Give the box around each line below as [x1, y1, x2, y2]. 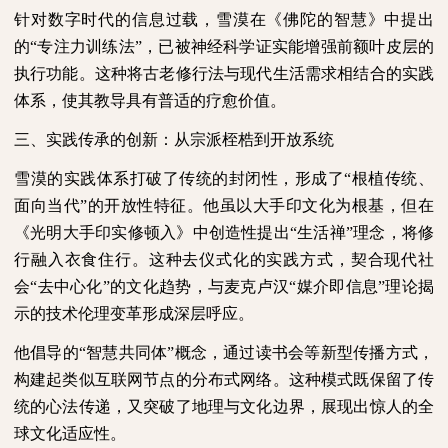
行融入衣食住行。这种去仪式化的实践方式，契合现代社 [14, 250, 434, 268]
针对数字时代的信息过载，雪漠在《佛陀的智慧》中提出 [14, 10, 434, 28]
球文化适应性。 [14, 424, 126, 442]
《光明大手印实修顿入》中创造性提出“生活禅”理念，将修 [14, 223, 434, 241]
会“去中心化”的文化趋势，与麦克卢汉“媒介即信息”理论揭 [14, 277, 434, 295]
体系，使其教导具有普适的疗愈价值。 [14, 91, 286, 109]
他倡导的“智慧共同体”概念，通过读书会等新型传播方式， [14, 343, 434, 361]
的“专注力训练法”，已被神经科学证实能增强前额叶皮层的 [14, 37, 434, 55]
